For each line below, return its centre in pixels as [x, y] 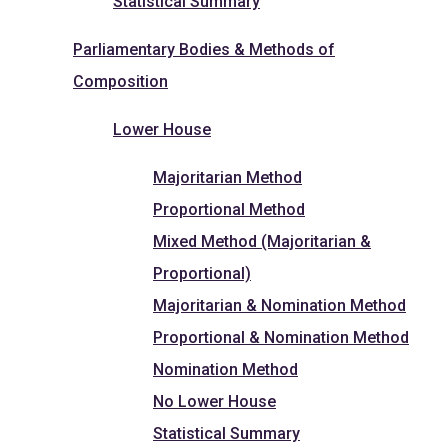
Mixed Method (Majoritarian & [262, 241]
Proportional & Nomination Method [281, 337]
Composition [120, 81]
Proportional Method [229, 209]
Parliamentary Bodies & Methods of [204, 49]
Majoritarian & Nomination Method [279, 305]
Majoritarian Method [227, 177]
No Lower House [214, 401]
